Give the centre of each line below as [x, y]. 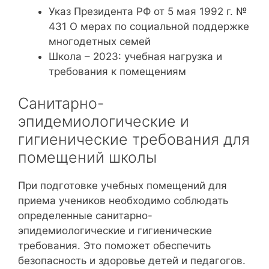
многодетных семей [100, 41]
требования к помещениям [117, 71]
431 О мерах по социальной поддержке [149, 26]
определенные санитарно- [85, 216]
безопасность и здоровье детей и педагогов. [132, 261]
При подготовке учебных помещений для [122, 186]
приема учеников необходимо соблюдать [123, 201]
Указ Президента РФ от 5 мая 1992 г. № [148, 11]
